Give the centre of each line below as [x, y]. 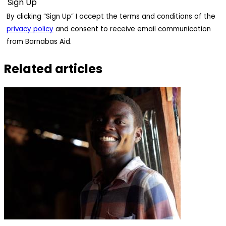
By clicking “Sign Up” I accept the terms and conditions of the [111, 16]
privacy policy [30, 29]
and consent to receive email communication [132, 29]
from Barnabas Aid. [39, 41]
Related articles [53, 69]
